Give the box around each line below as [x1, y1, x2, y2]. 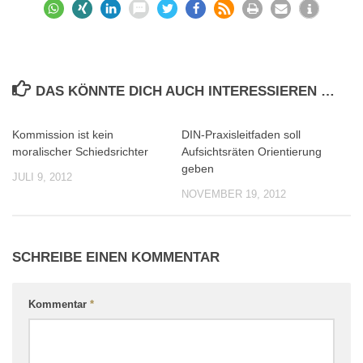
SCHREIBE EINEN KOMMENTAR [12, 250, 220, 266]
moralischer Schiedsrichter [12, 145, 148, 159]
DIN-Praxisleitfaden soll [181, 128, 301, 142]
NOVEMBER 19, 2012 [181, 188, 286, 201]
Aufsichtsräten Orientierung [181, 145, 322, 159]
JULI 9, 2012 [12, 171, 72, 184]
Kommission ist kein [12, 128, 113, 142]
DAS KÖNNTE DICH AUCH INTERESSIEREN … [36, 83, 335, 100]
